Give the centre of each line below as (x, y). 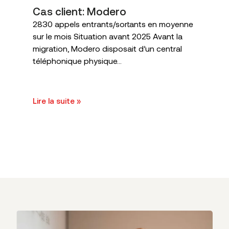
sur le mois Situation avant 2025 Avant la (108, 36)
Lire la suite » (57, 101)
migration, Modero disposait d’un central (107, 49)
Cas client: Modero (79, 12)
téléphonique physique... (77, 61)
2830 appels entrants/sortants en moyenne (113, 24)
